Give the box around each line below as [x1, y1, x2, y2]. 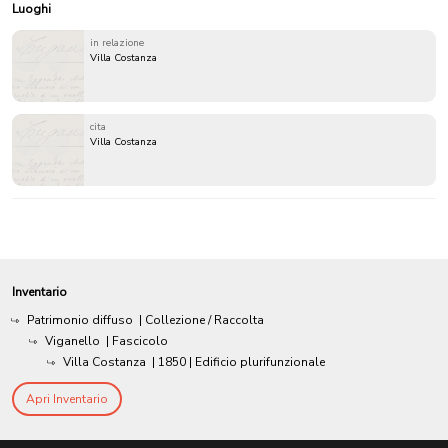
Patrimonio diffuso [27, 312, 133, 329]
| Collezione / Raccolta [139, 312, 264, 329]
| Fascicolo [106, 333, 168, 350]
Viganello [45, 333, 100, 350]
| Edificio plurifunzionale [189, 354, 325, 371]
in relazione [90, 36, 144, 51]
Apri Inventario [26, 391, 108, 408]
